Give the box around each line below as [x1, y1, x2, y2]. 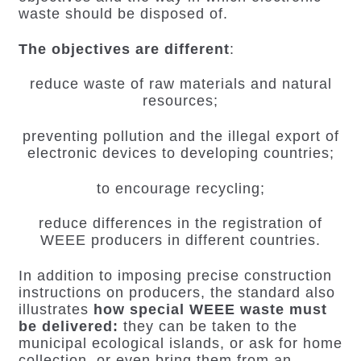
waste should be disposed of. [18, 6, 228, 23]
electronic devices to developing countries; [27, 145, 334, 162]
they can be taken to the [118, 318, 297, 335]
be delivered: [18, 318, 118, 335]
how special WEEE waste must [88, 301, 327, 318]
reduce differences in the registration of [39, 215, 322, 232]
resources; [143, 93, 218, 110]
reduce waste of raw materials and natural [29, 76, 332, 93]
